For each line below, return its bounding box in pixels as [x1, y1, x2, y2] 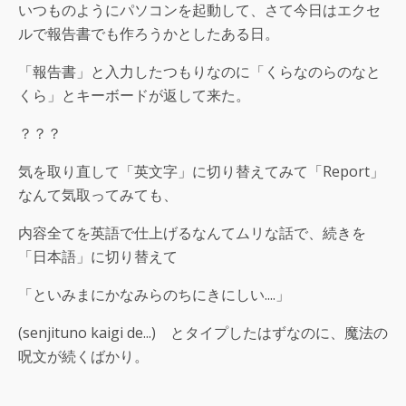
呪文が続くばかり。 [18, 346, 149, 367]
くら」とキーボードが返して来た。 [18, 85, 250, 106]
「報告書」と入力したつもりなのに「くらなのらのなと [18, 62, 381, 82]
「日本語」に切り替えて [18, 246, 178, 267]
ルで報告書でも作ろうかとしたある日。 [18, 24, 279, 44]
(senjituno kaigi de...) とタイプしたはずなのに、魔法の [18, 323, 388, 343]
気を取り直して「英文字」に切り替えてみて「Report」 [18, 161, 384, 182]
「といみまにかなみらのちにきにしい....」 [18, 285, 290, 305]
